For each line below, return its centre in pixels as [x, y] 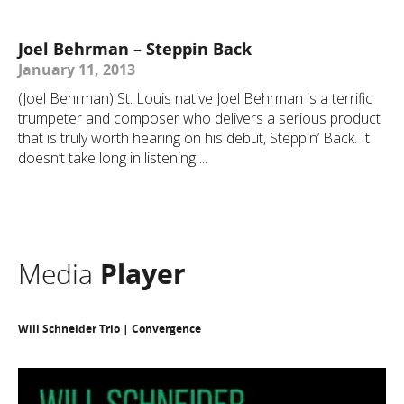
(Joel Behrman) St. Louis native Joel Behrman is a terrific [195, 98]
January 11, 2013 [77, 69]
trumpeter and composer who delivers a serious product [199, 118]
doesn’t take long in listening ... [113, 158]
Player [143, 274]
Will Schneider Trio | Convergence [110, 329]
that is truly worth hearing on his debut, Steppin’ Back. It [194, 138]
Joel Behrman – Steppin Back [135, 49]
